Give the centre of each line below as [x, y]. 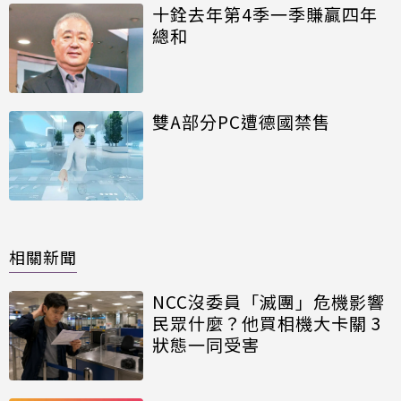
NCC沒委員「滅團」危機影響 [269, 302]
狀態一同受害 [206, 345]
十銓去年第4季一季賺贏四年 [265, 14]
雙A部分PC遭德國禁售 [241, 122]
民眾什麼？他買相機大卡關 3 [267, 323]
